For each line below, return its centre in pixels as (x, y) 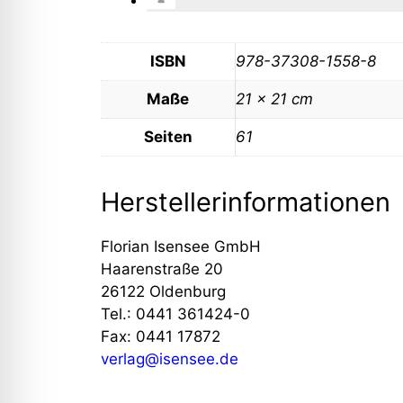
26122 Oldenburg (163, 291)
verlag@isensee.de (170, 358)
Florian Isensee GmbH (181, 246)
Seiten (168, 136)
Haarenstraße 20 (162, 269)
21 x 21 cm (274, 99)
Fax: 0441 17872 (161, 336)
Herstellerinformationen (246, 201)
